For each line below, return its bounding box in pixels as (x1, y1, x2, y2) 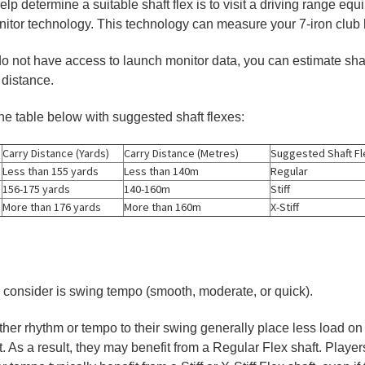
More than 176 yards (2, 199, 101, 214)
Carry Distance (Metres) (123, 145, 239, 161)
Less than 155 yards (2, 163, 99, 178)
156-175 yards (2, 181, 70, 196)
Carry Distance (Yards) (2, 145, 109, 161)
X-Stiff (270, 199, 299, 214)
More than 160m (123, 199, 201, 214)
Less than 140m (123, 163, 199, 178)
